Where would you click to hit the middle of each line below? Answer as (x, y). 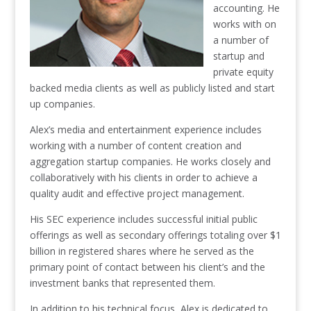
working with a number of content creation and (135, 145)
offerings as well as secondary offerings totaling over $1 (155, 235)
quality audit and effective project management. (137, 193)
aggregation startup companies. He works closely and (150, 161)
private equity (243, 72)
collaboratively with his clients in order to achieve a (143, 177)
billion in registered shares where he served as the (142, 251)
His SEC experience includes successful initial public (143, 219)
